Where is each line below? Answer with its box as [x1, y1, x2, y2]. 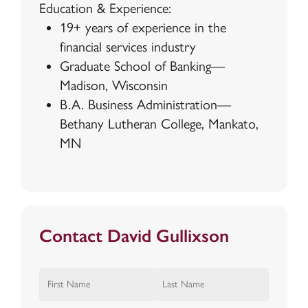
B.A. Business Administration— [59, 96, 231, 113]
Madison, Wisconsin [59, 77, 168, 94]
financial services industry [59, 38, 196, 56]
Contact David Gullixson [38, 225, 229, 247]
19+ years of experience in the [59, 19, 226, 36]
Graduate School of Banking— [59, 58, 225, 75]
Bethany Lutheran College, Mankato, [59, 115, 258, 133]
